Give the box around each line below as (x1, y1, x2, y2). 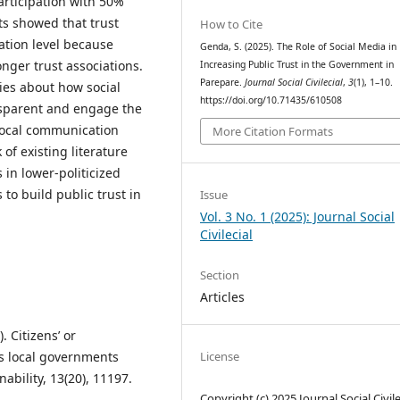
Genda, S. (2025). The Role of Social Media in (200, 39, 397, 53)
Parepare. (200, 75, 246, 88)
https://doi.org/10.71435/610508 (200, 93, 343, 106)
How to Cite (200, 15, 263, 32)
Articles (200, 288, 246, 306)
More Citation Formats (212, 123, 334, 140)
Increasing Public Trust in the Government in (200, 57, 395, 71)
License (200, 348, 240, 365)
